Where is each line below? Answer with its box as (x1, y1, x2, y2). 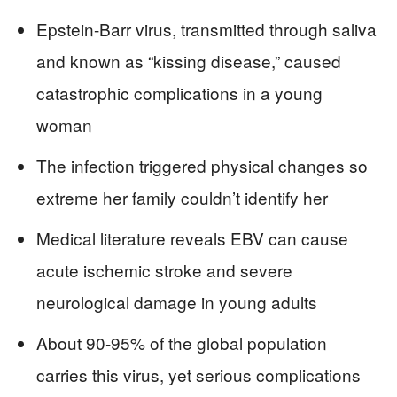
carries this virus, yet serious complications (36, 362, 361, 386)
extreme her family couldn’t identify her (36, 184, 328, 209)
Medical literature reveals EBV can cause (36, 225, 348, 250)
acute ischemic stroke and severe (36, 257, 292, 282)
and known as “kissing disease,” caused (36, 48, 341, 73)
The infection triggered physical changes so (36, 152, 368, 177)
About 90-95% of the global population (36, 330, 327, 354)
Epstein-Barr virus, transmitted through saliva (36, 16, 377, 41)
